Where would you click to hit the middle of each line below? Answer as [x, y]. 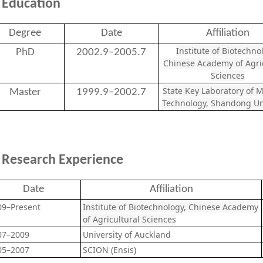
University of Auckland [127, 235]
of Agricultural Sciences [129, 219]
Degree [25, 33]
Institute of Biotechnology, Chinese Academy [171, 207]
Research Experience [63, 160]
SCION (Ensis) [109, 250]
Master [25, 92]
